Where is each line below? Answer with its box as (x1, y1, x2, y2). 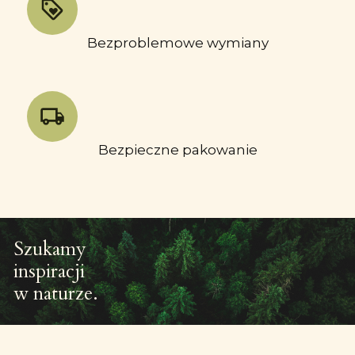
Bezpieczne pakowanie (97, 141, 258, 158)
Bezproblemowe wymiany (86, 34, 269, 51)
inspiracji (13, 258, 85, 284)
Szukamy (13, 235, 86, 262)
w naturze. (13, 280, 98, 307)
